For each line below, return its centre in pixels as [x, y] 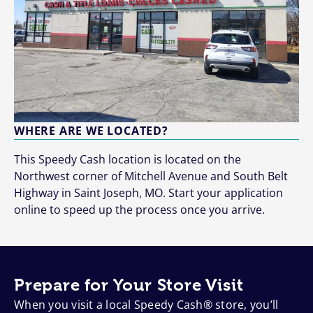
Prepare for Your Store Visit [129, 285]
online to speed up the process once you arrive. [139, 210]
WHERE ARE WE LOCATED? [91, 131]
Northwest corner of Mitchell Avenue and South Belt [151, 176]
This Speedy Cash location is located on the [128, 159]
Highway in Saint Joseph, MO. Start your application [148, 193]
